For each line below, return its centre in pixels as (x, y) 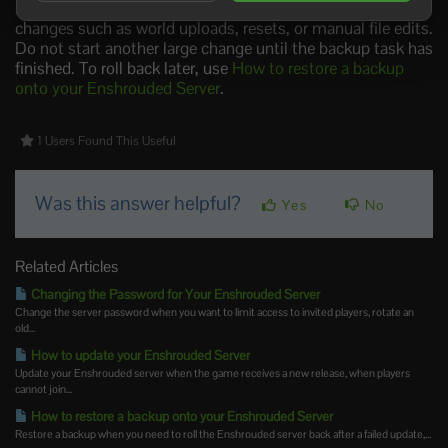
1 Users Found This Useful (105, 141)
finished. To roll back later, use (123, 68)
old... (25, 328)
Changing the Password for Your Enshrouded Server (174, 295)
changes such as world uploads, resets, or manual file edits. (224, 28)
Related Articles (66, 267)
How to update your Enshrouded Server (139, 356)
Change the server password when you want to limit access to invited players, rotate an (214, 312)
